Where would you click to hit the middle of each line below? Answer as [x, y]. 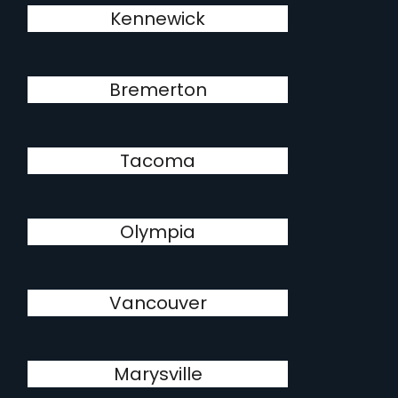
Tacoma [158, 161]
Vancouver [158, 303]
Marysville [158, 374]
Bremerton [158, 90]
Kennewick [158, 19]
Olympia [158, 232]
